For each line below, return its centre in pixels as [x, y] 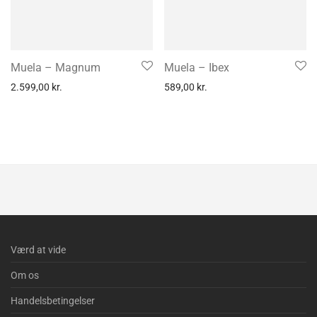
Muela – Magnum [56, 68]
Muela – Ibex [197, 68]
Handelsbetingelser [53, 301]
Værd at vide [38, 249]
